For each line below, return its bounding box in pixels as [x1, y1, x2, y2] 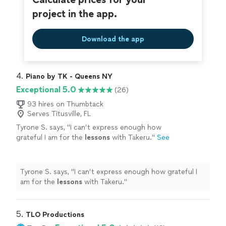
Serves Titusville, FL [27, 109, 91, 119]
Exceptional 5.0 [16, 85, 76, 95]
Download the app [82, 34, 144, 43]
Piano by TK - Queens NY [26, 72, 112, 81]
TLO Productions [26, 210, 84, 219]
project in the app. [32, 8, 117, 20]
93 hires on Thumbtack [27, 100, 103, 109]
